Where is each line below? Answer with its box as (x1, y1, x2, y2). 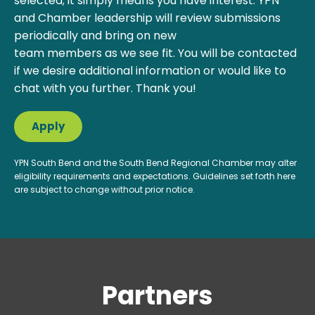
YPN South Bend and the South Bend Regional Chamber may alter (14, 156, 297, 169)
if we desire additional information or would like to (14, 62, 286, 79)
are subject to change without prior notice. (14, 183, 195, 195)
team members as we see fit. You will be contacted (14, 44, 297, 61)
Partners (102, 277, 213, 314)
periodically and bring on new (14, 27, 176, 44)
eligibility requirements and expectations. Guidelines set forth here (14, 169, 295, 182)
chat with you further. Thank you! (14, 79, 199, 96)
